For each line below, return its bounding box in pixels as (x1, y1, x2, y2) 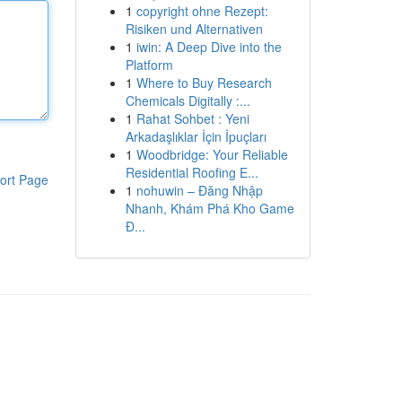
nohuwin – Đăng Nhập (135, 181, 263, 199)
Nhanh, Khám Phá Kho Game (125, 199, 294, 217)
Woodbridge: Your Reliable (135, 145, 288, 163)
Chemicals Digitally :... (125, 92, 250, 109)
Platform (125, 56, 173, 74)
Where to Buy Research (135, 74, 272, 92)
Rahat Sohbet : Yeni (135, 109, 249, 127)
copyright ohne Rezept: (135, 2, 268, 20)
